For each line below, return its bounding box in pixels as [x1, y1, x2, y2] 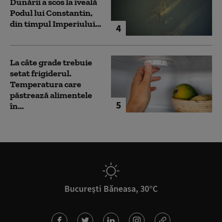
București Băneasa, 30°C [64, 183, 158, 195]
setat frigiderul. [10, 67, 71, 79]
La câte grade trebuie [10, 56, 92, 68]
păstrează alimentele [10, 89, 92, 101]
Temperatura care [10, 78, 81, 90]
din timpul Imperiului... [10, 18, 101, 30]
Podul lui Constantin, [10, 7, 93, 19]
